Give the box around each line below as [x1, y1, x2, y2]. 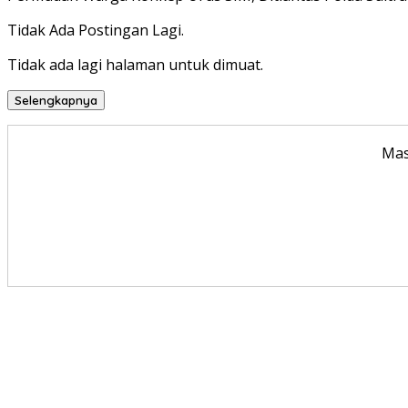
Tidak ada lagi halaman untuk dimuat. [7, 55, 263, 76]
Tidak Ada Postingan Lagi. [7, 20, 184, 41]
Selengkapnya [15, 93, 97, 108]
